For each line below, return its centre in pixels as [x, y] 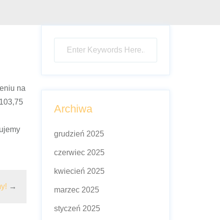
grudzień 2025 [79, 134]
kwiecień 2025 [79, 171]
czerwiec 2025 [79, 152]
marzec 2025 [76, 190]
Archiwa [73, 109]
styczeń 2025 [77, 208]
